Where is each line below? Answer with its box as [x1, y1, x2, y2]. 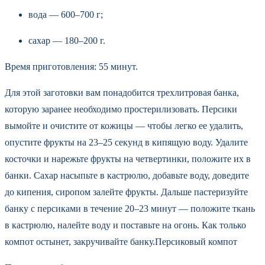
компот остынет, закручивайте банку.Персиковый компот [5, 236, 237, 247]
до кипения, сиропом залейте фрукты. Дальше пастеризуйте [5, 186, 248, 197]
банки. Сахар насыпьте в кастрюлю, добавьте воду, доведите [5, 170, 249, 180]
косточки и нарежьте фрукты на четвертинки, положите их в [5, 153, 251, 164]
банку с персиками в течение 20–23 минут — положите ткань [5, 203, 255, 214]
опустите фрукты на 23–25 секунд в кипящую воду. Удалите [5, 137, 248, 147]
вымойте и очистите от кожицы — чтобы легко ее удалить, [5, 120, 243, 131]
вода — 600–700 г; [28, 9, 103, 20]
